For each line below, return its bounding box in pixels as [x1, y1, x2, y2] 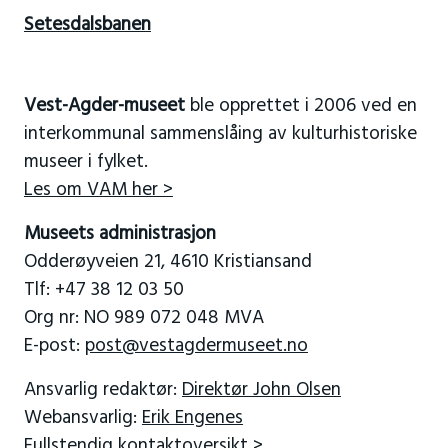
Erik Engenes [141, 403, 243, 434]
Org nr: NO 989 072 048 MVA [23, 303, 264, 334]
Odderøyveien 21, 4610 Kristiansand [23, 247, 312, 278]
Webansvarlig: [23, 403, 142, 434]
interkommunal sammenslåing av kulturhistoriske [23, 119, 417, 150]
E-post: [23, 331, 85, 362]
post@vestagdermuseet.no [84, 331, 308, 362]
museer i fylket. [23, 147, 148, 178]
